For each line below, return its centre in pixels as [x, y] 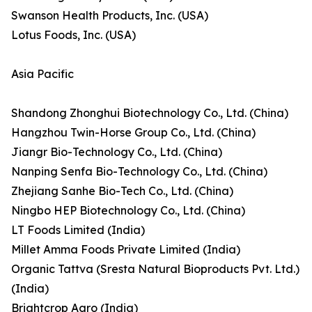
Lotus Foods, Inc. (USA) [73, 35]
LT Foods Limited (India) [78, 230]
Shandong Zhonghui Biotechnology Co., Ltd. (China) [150, 113]
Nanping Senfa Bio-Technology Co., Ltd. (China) [139, 172]
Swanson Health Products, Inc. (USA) [110, 16]
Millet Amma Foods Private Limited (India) [126, 250]
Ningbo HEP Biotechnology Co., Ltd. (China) [128, 211]
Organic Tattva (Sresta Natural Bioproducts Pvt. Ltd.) [155, 269]
